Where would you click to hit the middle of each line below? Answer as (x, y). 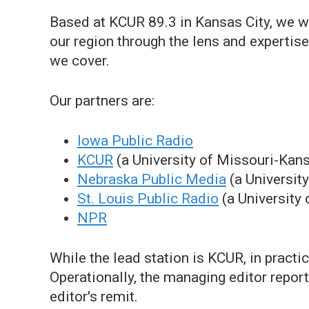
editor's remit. (94, 297)
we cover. (80, 61)
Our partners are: (102, 101)
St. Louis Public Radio (148, 199)
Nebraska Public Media (152, 179)
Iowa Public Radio (135, 141)
